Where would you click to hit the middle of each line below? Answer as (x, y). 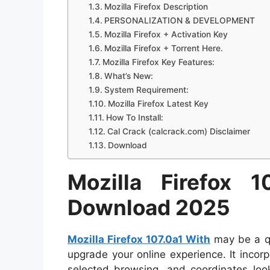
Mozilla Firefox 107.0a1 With (139, 240)
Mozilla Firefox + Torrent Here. (163, 49)
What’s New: (128, 76)
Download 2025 (149, 208)
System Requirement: (146, 90)
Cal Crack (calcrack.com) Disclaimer (178, 132)
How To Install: (134, 118)
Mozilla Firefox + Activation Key (166, 35)
